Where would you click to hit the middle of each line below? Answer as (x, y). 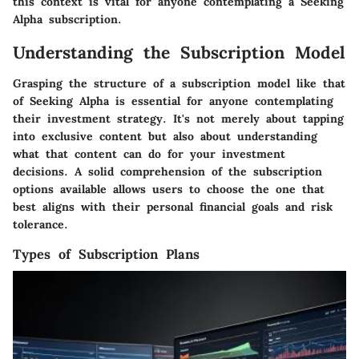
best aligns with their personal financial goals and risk (173, 206)
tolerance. (40, 224)
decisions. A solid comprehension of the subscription (167, 171)
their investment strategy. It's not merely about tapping (178, 118)
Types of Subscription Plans (106, 254)
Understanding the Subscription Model (179, 53)
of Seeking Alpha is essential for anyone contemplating (173, 101)
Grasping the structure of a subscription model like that (179, 83)
